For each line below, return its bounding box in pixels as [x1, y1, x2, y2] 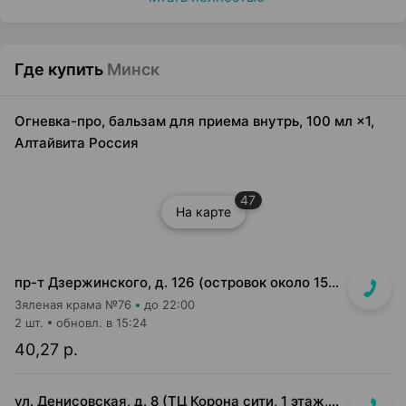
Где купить [14, 60, 103, 79]
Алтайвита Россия [14, 134, 139, 151]
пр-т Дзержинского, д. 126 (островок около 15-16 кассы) [328, 274, 339, 291]
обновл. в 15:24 [56, 315, 147, 330]
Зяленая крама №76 [14, 297, 131, 312]
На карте [175, 204, 231, 219]
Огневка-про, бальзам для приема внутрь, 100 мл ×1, [14, 112, 374, 130]
